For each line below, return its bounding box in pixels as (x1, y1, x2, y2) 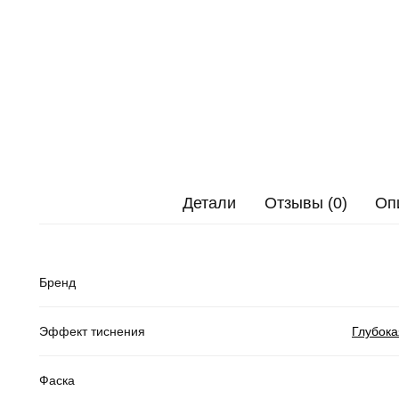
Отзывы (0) (264, 194, 347, 213)
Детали (183, 194, 237, 213)
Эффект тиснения (39, 323, 145, 338)
